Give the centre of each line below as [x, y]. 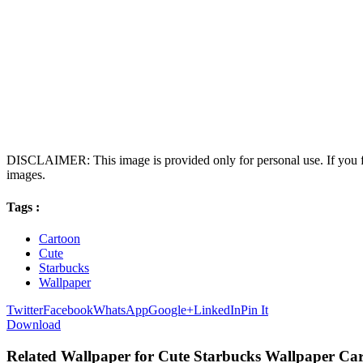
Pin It [254, 310]
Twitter [25, 310]
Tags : [23, 207]
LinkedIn [217, 310]
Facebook [68, 310]
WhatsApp [121, 310]
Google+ [171, 310]
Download [34, 324]
